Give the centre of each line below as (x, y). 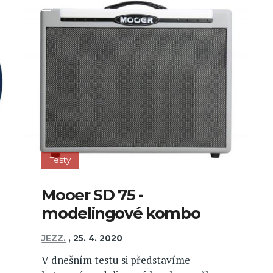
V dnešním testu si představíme (116, 260)
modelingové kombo (121, 213)
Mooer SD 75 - (92, 195)
